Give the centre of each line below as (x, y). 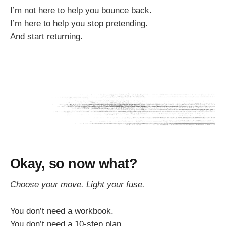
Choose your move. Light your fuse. (77, 185)
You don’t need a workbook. (62, 211)
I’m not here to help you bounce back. (81, 11)
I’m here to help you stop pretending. (79, 24)
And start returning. (46, 37)
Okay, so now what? (74, 163)
